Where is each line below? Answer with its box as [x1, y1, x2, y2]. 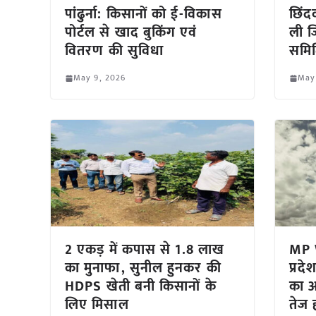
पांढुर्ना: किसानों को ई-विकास [65, 2, 222, 27]
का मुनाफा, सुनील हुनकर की [65, 256, 221, 281]
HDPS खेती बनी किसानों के [65, 274, 217, 299]
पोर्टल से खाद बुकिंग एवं [65, 20, 197, 45]
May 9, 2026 [73, 71, 126, 85]
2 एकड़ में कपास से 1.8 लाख [65, 238, 225, 262]
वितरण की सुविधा [65, 39, 164, 63]
